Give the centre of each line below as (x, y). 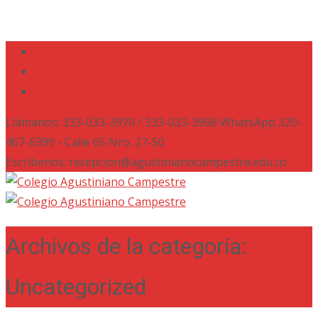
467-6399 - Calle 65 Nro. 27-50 (85, 142)
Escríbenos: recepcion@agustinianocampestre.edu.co (146, 162)
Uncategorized (76, 287)
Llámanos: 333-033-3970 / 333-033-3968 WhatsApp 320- (154, 122)
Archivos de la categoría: (126, 247)
